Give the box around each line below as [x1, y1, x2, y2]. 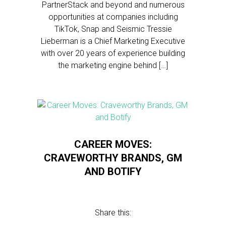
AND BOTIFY [84, 165, 142, 178]
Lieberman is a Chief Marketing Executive [41, 36, 185, 46]
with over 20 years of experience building [41, 48, 185, 58]
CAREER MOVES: [74, 138, 152, 150]
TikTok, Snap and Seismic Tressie [54, 24, 172, 34]
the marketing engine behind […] [58, 61, 168, 70]
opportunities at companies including [48, 12, 178, 22]
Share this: [95, 208, 131, 217]
